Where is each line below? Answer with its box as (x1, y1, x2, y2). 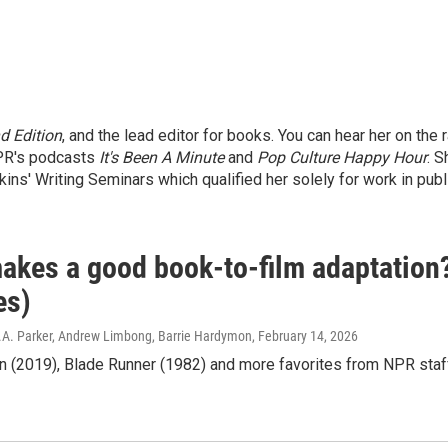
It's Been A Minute (99, 148, 224, 167)
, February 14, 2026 (252, 328, 358, 344)
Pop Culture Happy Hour (253, 148, 427, 167)
